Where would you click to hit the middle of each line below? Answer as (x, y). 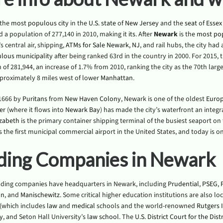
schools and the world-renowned (146, 206)
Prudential (183, 184)
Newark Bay (82, 110)
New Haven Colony (93, 99)
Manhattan (116, 78)
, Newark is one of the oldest (163, 99)
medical (83, 206)
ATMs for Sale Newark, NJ (103, 45)
